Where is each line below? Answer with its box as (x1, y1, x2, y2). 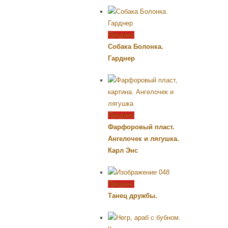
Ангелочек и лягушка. (108, 134, 179, 142)
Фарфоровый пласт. (108, 123, 175, 131)
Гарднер (108, 54, 135, 62)
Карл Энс (108, 146, 138, 154)
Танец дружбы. (108, 191, 157, 199)
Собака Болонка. (108, 42, 163, 50)
